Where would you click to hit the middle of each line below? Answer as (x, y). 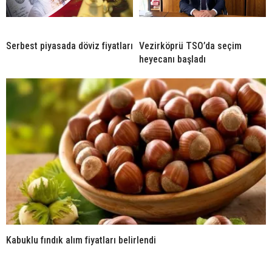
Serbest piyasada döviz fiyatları (70, 46)
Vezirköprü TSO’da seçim (190, 46)
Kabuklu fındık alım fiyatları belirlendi (81, 240)
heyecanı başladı (172, 59)
